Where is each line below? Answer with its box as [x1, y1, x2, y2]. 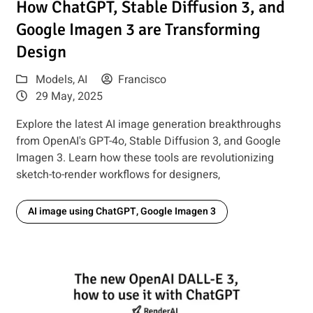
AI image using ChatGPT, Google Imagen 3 [27, 204, 216, 219]
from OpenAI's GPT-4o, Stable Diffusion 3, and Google [15, 133, 281, 150]
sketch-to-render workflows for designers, [15, 166, 220, 184]
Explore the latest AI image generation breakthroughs [15, 116, 281, 133]
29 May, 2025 [32, 88, 103, 105]
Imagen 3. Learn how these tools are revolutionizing [15, 150, 274, 167]
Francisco [117, 71, 166, 89]
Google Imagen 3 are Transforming [15, 19, 261, 41]
